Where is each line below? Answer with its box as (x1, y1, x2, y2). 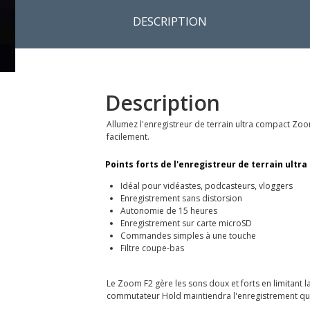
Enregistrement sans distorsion (120, 192, 242, 204)
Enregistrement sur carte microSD (120, 217, 252, 229)
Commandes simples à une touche (120, 229, 256, 241)
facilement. (107, 130, 149, 143)
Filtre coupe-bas (120, 241, 184, 254)
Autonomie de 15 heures (120, 204, 217, 217)
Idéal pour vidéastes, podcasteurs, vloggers (120, 179, 293, 192)
